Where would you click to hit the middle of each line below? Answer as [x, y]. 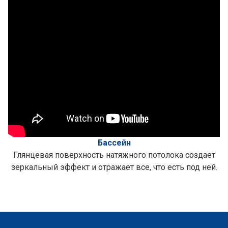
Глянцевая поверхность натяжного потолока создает [114, 155]
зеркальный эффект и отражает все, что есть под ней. [114, 167]
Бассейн [114, 143]
